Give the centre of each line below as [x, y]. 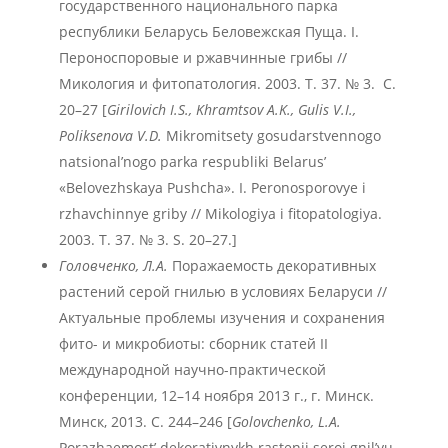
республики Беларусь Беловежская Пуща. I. [208, 31]
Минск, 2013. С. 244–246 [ [145, 421]
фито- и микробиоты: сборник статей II [193, 343]
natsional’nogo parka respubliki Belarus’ [192, 161]
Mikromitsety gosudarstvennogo [273, 135]
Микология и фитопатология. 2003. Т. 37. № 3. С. [227, 83]
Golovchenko [271, 421]
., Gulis [307, 109]
